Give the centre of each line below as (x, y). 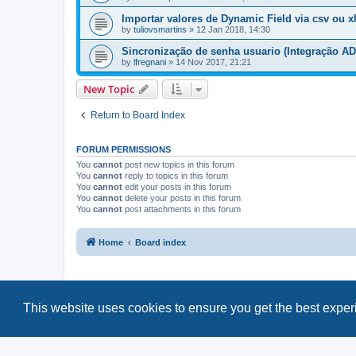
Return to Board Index (138, 115)
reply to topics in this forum (175, 176)
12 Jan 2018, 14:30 (233, 29)
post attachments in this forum (182, 209)
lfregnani (150, 62)
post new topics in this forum (178, 164)
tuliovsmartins (160, 29)
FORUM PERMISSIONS (124, 149)
